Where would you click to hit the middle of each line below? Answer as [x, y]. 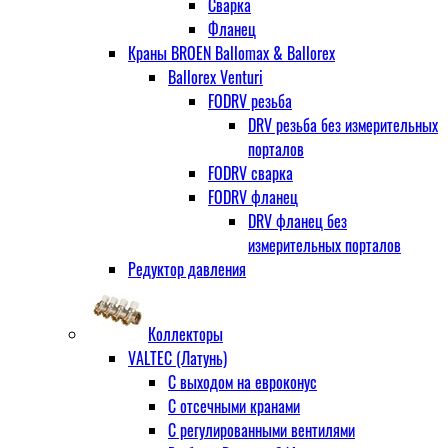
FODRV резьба [250, 100]
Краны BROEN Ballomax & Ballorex [231, 52]
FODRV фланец [253, 196]
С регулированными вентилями [261, 429]
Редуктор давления [187, 268]
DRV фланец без [297, 220]
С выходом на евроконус [242, 381]
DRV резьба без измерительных [343, 124]
